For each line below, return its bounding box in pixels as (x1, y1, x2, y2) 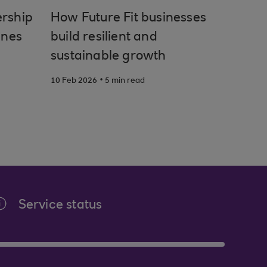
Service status (18, 199, 103, 212)
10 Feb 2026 (51, 77, 97, 85)
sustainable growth (51, 50, 166, 63)
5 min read (105, 77, 145, 85)
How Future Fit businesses (51, 12, 206, 25)
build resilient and (51, 31, 157, 44)
